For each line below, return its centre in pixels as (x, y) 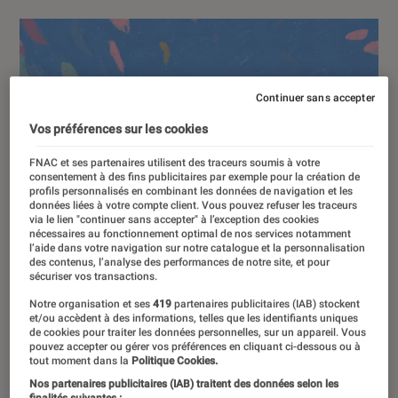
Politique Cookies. (174, 361)
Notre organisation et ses (92, 304)
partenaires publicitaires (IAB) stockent (266, 304)
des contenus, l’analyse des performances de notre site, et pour (180, 263)
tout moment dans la (80, 361)
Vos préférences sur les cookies (119, 129)
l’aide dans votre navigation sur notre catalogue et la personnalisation (198, 248)
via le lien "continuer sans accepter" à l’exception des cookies (175, 220)
